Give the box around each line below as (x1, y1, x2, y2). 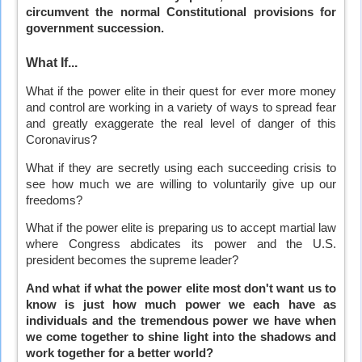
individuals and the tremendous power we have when (26, 314, 336, 328)
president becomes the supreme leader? (26, 254, 238, 267)
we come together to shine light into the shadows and (26, 330, 336, 344)
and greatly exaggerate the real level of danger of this (26, 117, 336, 131)
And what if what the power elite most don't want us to (26, 282, 336, 296)
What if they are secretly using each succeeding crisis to (26, 161, 336, 175)
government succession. (26, 22, 164, 36)
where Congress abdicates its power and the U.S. (26, 238, 336, 251)
